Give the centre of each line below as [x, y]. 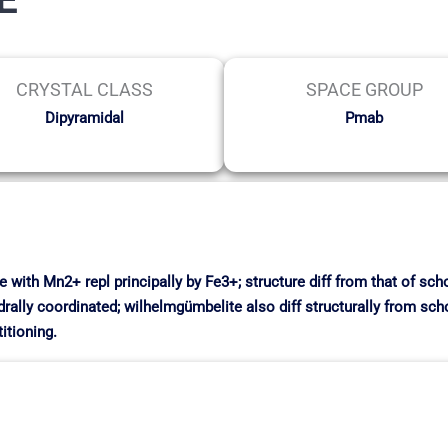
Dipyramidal [84, 117]
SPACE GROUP [364, 89]
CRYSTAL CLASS [84, 89]
